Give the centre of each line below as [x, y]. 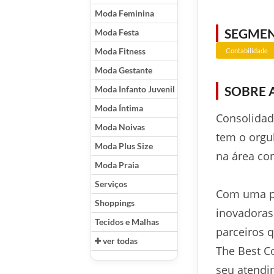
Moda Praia [117, 165]
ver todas [119, 241]
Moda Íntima [119, 108]
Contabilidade [247, 51]
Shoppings [115, 203]
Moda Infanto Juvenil [135, 89]
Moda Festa [117, 32]
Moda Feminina [124, 13]
